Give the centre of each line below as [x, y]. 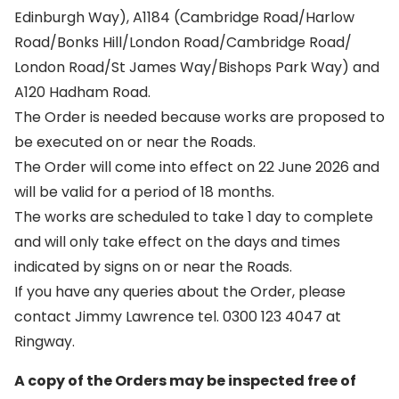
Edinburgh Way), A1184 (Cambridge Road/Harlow [184, 17]
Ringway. [45, 342]
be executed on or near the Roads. [135, 142]
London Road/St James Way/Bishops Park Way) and [197, 67]
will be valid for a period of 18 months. [144, 192]
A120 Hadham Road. [82, 92]
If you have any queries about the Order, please [180, 292]
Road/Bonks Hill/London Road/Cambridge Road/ [183, 42]
